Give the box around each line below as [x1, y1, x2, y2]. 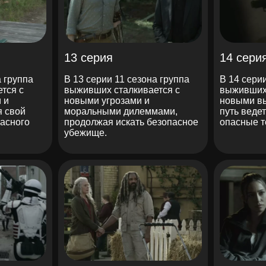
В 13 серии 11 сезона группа [64, 74, 189, 84]
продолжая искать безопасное [64, 116, 198, 127]
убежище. [64, 127, 107, 138]
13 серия [64, 50, 113, 64]
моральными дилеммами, [64, 106, 178, 116]
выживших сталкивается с [64, 84, 180, 95]
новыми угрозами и [64, 95, 150, 106]
